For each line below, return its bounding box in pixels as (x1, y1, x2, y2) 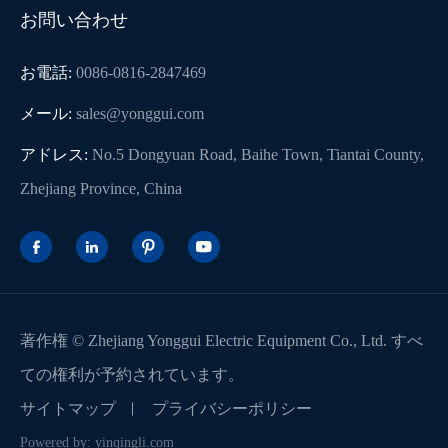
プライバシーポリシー (152, 400, 312, 418)
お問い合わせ (20, 10, 128, 31)
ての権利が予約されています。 (20, 366, 244, 384)
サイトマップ (20, 400, 116, 418)
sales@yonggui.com (76, 105, 204, 123)
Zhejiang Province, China (20, 180, 182, 198)
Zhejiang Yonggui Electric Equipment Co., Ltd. (88, 332, 387, 350)
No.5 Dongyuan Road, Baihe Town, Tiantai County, (92, 146, 424, 164)
